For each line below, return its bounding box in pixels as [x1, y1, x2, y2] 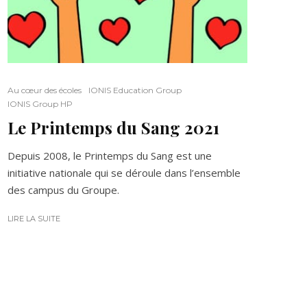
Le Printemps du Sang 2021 [8, 116, 219, 138]
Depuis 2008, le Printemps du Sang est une [8, 148, 212, 162]
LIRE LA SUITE [8, 213, 60, 223]
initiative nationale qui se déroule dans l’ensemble [8, 165, 241, 180]
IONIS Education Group [88, 84, 182, 95]
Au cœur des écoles [8, 84, 82, 95]
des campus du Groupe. [8, 182, 119, 197]
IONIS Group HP [8, 98, 73, 109]
